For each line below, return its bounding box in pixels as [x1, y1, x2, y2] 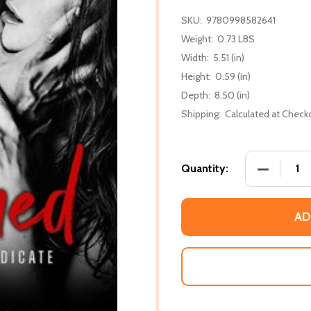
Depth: [181, 88, 210, 101]
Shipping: [181, 107, 221, 120]
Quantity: [181, 161, 228, 175]
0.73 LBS [217, 32, 255, 45]
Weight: [181, 32, 213, 45]
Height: [181, 69, 211, 83]
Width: [181, 51, 209, 64]
